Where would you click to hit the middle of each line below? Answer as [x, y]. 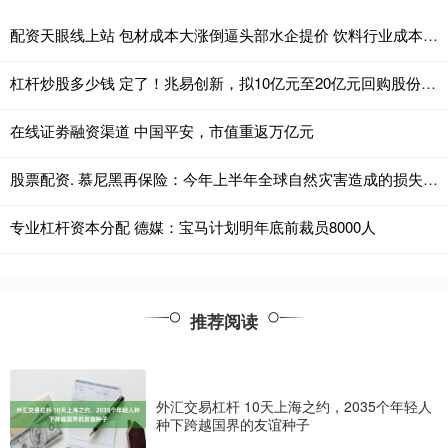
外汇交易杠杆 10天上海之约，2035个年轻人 [294, 405]
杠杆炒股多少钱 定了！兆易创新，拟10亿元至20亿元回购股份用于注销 [428, 83]
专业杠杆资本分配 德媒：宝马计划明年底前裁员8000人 [193, 227]
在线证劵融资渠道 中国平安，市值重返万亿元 [162, 131]
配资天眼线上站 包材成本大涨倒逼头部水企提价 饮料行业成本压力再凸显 [430, 35]
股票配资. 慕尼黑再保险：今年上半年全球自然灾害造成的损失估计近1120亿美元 [430, 179]
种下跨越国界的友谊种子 [233, 423]
